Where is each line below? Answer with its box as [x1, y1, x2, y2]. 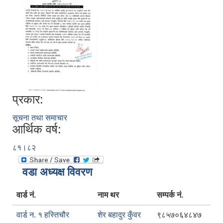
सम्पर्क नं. [157, 191, 183, 200]
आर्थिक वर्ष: [12, 122, 61, 136]
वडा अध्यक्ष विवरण [22, 166, 92, 179]
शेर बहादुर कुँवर [98, 211, 141, 220]
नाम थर [98, 191, 119, 200]
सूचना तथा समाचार [12, 113, 67, 122]
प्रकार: [12, 93, 43, 107]
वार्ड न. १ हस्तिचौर [16, 211, 69, 220]
